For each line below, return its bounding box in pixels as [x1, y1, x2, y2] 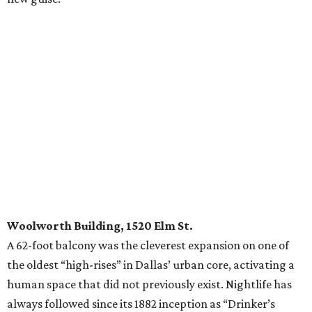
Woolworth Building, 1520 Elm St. [7, 219, 193, 233]
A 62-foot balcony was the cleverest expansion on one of [7, 238, 289, 253]
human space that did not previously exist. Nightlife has [7, 277, 292, 292]
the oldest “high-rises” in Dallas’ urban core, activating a [7, 258, 295, 272]
